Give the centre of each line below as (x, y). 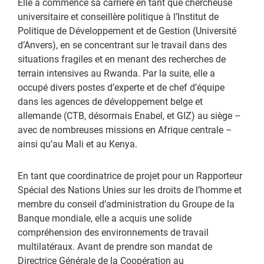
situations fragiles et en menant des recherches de (122, 58)
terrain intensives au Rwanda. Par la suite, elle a (116, 72)
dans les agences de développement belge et (110, 101)
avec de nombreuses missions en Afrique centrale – (125, 129)
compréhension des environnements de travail (113, 232)
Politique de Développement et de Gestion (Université (127, 30)
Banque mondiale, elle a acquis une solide (105, 217)
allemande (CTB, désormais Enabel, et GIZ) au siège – (129, 115)
